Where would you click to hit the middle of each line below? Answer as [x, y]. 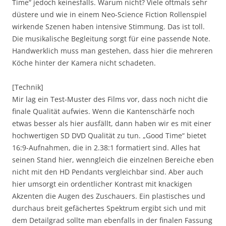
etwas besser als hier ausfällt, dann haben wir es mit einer [112, 123]
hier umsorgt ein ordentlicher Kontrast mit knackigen [102, 184]
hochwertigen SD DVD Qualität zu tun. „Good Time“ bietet [109, 135]
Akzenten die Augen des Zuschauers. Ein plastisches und [109, 196]
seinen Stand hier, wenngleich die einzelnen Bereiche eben [113, 159]
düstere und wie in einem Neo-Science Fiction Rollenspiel [109, 14]
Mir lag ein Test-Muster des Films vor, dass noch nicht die [110, 99]
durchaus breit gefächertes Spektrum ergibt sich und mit [109, 208]
